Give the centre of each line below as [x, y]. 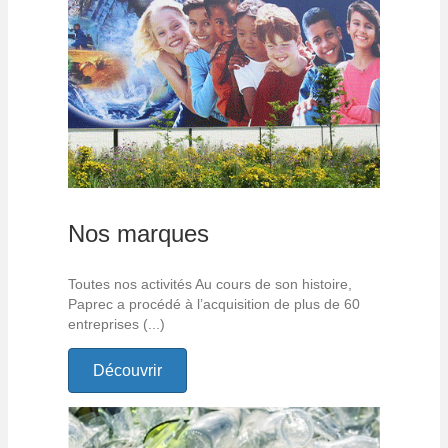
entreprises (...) [116, 324]
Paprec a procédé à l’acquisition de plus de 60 [214, 304]
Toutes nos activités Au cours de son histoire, [210, 284]
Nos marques [138, 234]
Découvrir [127, 371]
